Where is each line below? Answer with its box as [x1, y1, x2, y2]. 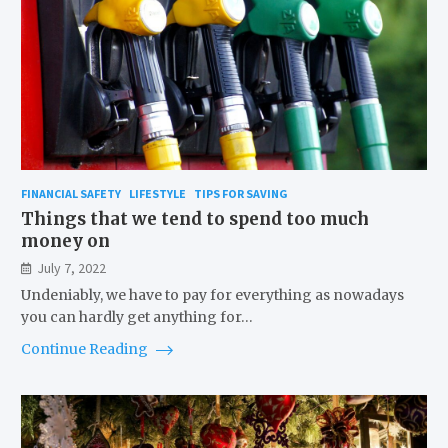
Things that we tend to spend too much [20, 208, 369, 231]
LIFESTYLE [128, 186, 186, 202]
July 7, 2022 [36, 259, 106, 278]
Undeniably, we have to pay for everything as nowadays [20, 286, 404, 305]
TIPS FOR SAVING [193, 186, 288, 202]
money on [20, 230, 110, 253]
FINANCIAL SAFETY [20, 186, 121, 202]
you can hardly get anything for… [20, 308, 253, 327]
